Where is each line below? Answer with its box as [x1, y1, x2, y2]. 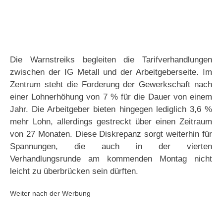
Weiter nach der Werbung [10, 189, 91, 198]
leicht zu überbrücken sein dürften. [10, 166, 138, 176]
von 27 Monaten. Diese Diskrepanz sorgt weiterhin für [10, 129, 212, 139]
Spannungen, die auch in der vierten [10, 142, 212, 152]
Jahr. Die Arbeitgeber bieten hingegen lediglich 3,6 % [10, 105, 212, 114]
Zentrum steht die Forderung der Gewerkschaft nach [10, 80, 212, 90]
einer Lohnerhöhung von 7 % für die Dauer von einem [10, 92, 212, 102]
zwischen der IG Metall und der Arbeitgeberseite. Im [10, 67, 212, 77]
